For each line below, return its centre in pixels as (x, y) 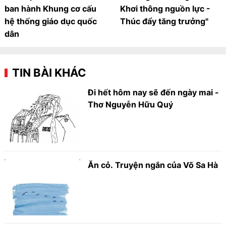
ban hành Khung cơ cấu (51, 9)
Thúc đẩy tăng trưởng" (164, 21)
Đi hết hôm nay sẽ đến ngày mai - (154, 93)
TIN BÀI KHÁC (49, 73)
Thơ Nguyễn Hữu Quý (131, 105)
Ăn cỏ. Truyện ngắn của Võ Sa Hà (153, 165)
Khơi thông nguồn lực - (165, 9)
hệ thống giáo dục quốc (51, 21)
